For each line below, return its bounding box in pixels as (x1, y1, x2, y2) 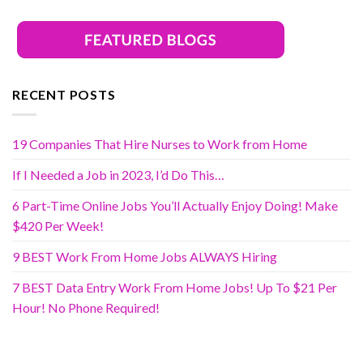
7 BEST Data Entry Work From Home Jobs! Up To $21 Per (12, 279, 337, 295)
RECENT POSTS (12, 87, 116, 103)
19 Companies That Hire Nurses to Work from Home (12, 135, 307, 152)
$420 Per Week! (12, 217, 104, 233)
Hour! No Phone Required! (12, 299, 160, 315)
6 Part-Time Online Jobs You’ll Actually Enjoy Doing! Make (12, 197, 338, 213)
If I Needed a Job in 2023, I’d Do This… (12, 166, 224, 182)
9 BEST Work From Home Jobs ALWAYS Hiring (12, 248, 277, 264)
